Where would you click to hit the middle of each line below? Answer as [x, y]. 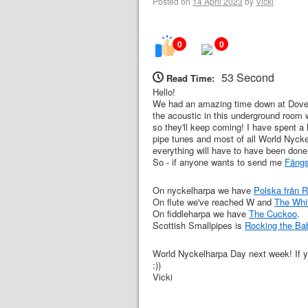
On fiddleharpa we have [201, 213]
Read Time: [190, 78]
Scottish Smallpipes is [199, 225]
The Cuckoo [273, 213]
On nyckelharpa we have [203, 190]
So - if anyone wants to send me [219, 162]
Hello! [164, 92]
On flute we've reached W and [213, 202]
